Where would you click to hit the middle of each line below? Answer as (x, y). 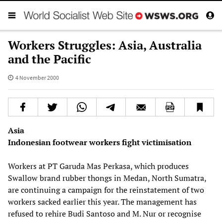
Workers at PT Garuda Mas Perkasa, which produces (98, 166)
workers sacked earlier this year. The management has (102, 201)
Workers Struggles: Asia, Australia (105, 45)
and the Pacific (50, 59)
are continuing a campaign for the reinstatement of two (106, 190)
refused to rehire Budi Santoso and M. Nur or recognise (105, 213)
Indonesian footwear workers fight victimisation (100, 142)
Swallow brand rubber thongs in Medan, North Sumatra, (107, 178)
